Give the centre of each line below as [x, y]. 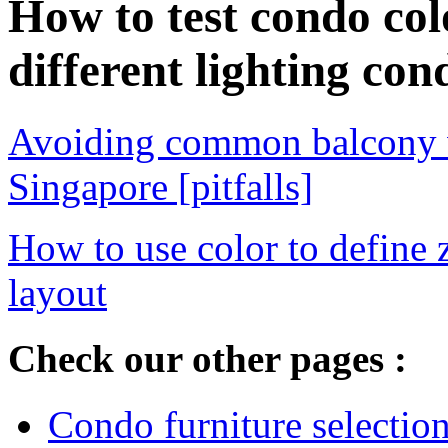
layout [57, 292]
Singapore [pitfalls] [160, 186]
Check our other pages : [207, 359]
